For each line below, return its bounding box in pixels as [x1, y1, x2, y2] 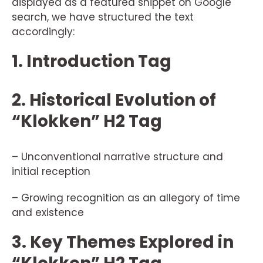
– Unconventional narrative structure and [12, 150, 223, 164]
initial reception [12, 164, 90, 178]
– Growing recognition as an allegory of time [12, 191, 240, 205]
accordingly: [12, 25, 75, 39]
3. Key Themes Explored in [12, 231, 234, 254]
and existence [12, 205, 84, 220]
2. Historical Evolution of [12, 89, 216, 112]
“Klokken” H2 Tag [12, 110, 162, 133]
